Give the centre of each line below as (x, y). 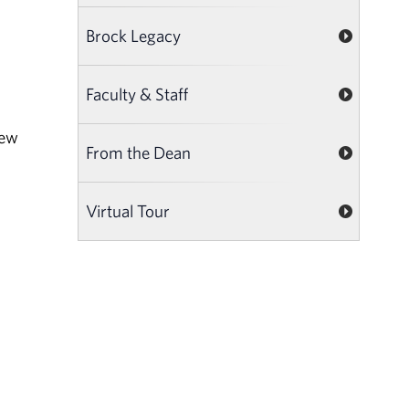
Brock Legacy (134, 35)
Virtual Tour (128, 210)
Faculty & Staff (137, 94)
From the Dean (139, 152)
